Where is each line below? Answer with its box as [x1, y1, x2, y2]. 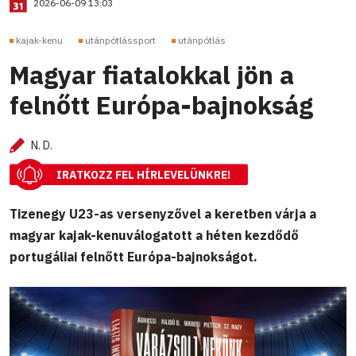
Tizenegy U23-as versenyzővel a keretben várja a [10, 205, 316, 222]
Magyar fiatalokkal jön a [10, 58, 294, 92]
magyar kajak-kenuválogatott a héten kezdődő [10, 226, 299, 243]
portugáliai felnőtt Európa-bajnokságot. [10, 248, 257, 265]
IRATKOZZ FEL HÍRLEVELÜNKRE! [56, 168, 230, 183]
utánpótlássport [85, 34, 156, 47]
